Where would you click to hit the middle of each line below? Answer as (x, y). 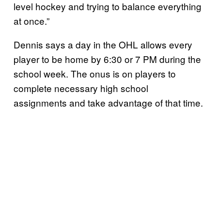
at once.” (31, 20)
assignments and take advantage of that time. (108, 102)
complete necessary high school (81, 88)
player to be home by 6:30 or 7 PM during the (107, 59)
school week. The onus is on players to (95, 73)
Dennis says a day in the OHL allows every (103, 44)
